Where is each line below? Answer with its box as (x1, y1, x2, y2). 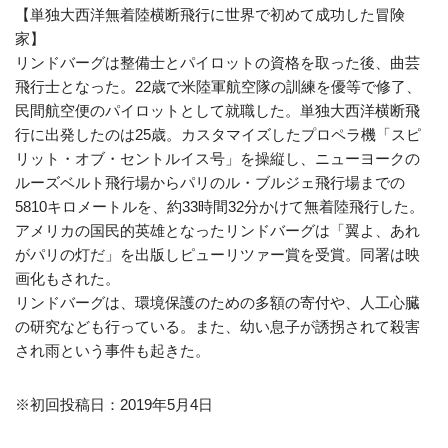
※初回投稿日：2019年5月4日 (15, 396, 213, 414)
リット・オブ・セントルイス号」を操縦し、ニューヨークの (15, 150, 420, 168)
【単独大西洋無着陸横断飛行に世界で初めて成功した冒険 (15, 6, 405, 24)
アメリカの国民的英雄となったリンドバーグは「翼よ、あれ (15, 222, 420, 240)
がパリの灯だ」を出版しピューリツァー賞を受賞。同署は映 (15, 246, 420, 264)
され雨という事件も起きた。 (15, 342, 210, 360)
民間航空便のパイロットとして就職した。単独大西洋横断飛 (15, 102, 420, 120)
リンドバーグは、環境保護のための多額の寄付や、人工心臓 (15, 294, 420, 312)
